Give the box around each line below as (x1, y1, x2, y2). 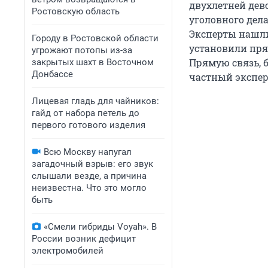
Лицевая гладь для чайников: (32, 96, 159, 106)
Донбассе (32, 69, 73, 80)
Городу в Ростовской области (32, 33, 159, 44)
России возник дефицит (32, 233, 136, 244)
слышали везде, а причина (32, 170, 147, 181)
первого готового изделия (32, 120, 145, 130)
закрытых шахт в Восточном (32, 57, 154, 68)
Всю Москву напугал (44, 147, 132, 157)
